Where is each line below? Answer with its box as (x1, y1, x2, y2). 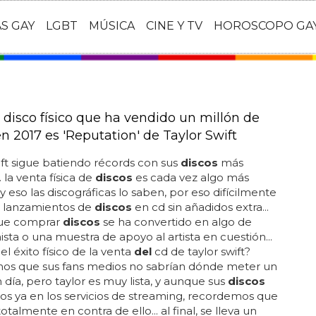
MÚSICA (89, 19, 135, 33)
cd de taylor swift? (151, 245, 250, 258)
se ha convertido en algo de (99, 215, 252, 229)
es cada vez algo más (132, 171, 249, 184)
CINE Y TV (146, 19, 202, 33)
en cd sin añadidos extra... (131, 200, 269, 214)
